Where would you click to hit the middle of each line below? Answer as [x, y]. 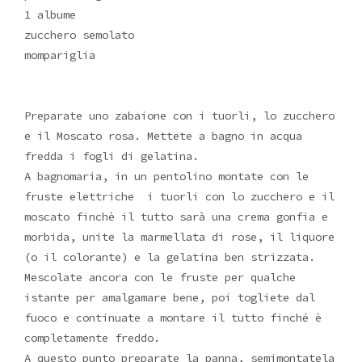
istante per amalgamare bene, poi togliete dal [170, 298]
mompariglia [60, 55]
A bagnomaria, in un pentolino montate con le [166, 177]
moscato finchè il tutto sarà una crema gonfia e [176, 217]
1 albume [50, 15]
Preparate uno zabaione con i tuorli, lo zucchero [179, 116]
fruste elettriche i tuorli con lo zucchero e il [179, 197]
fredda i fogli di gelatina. [112, 156]
